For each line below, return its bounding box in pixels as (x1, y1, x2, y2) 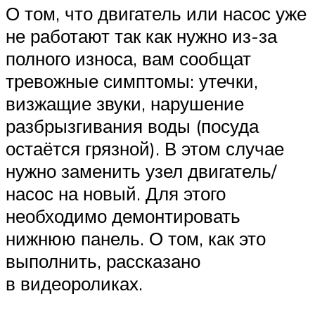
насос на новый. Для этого (6, 182, 226, 205)
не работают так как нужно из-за (6, 25, 277, 48)
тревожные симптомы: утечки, (6, 70, 258, 93)
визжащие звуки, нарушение (6, 92, 244, 115)
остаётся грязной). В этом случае (6, 137, 284, 160)
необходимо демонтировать (6, 205, 240, 228)
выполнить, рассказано (6, 250, 200, 273)
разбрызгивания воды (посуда (6, 115, 259, 138)
